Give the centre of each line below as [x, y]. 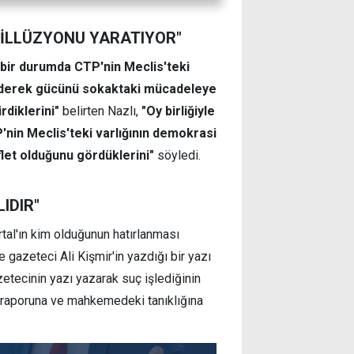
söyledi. [179, 155]
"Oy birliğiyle [178, 111]
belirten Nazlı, [100, 111]
